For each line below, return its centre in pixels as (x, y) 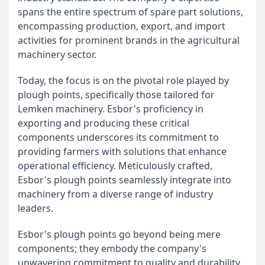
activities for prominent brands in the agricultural (129, 40)
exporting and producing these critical (104, 123)
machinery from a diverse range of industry (115, 194)
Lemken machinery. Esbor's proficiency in (111, 109)
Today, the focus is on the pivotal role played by (123, 80)
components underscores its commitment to (118, 137)
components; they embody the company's (112, 248)
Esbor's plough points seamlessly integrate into (125, 180)
